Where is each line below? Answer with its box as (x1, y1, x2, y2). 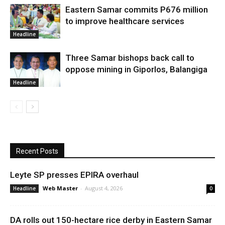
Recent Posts (16, 147, 58, 155)
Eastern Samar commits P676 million (65, 4, 208, 15)
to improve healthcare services (65, 16, 184, 26)
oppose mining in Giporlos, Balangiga (65, 64, 207, 74)
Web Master (43, 184, 78, 192)
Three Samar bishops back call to (65, 52, 194, 63)
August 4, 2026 (85, 184, 123, 192)
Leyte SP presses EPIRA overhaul (10, 169, 139, 180)
